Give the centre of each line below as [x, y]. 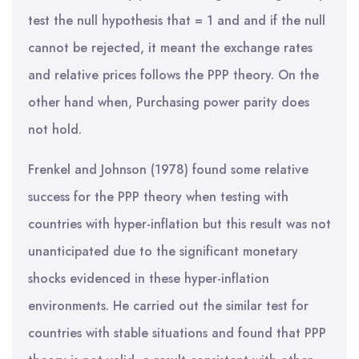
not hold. [55, 129]
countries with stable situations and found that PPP [177, 333]
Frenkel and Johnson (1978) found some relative [168, 169]
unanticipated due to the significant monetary [163, 251]
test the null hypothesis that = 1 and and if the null [177, 20]
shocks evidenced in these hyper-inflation [149, 278]
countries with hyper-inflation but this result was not [179, 224]
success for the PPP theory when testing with [158, 197]
